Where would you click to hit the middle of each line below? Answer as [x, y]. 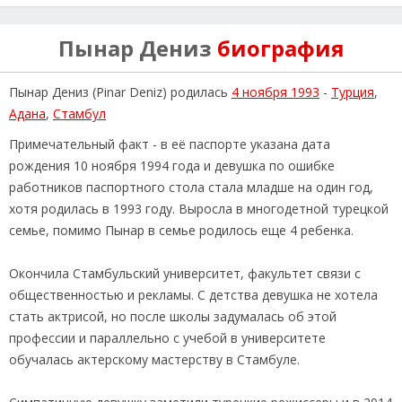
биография [280, 48]
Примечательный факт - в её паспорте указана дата [170, 144]
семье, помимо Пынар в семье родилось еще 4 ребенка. [181, 230]
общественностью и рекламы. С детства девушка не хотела [193, 294]
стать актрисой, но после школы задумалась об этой [173, 316]
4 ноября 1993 [275, 92]
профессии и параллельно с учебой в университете [167, 337]
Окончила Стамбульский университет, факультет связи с [185, 273]
